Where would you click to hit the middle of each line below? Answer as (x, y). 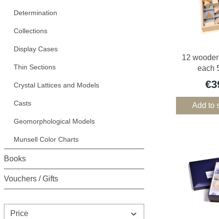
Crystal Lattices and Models (56, 85)
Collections (30, 31)
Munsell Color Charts (46, 140)
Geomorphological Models (54, 121)
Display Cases (35, 49)
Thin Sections (34, 67)
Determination (35, 13)
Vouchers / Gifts (31, 179)
